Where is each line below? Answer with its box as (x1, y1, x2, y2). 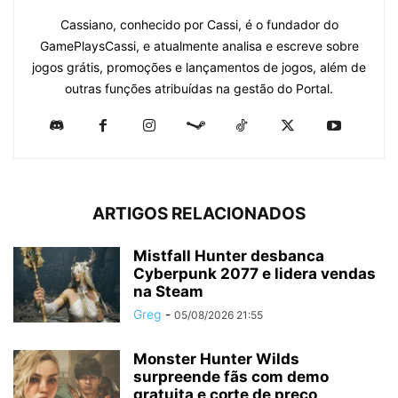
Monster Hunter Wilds (133, 350, 299, 369)
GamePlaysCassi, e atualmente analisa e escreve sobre (39, 38, 359, 54)
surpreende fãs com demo (133, 368, 329, 386)
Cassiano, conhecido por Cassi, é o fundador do (60, 17, 338, 33)
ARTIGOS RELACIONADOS (92, 203, 306, 225)
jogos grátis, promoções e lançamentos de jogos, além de (32, 60, 366, 76)
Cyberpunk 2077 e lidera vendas (133, 265, 376, 283)
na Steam (133, 283, 203, 301)
